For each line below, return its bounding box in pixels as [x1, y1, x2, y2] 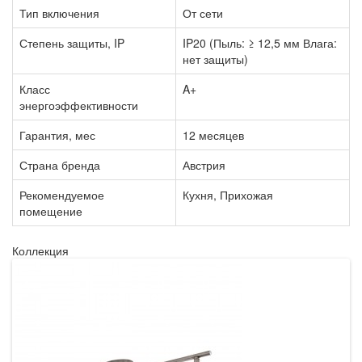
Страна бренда [19, 156, 100, 173]
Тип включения [19, 4, 99, 21]
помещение [19, 202, 82, 219]
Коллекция [12, 242, 69, 259]
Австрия [183, 156, 225, 173]
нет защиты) [183, 50, 248, 67]
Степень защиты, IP [19, 34, 124, 51]
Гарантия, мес [19, 126, 95, 143]
